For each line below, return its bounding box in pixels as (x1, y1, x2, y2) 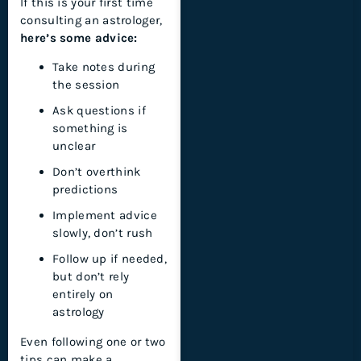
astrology (52, 305, 105, 320)
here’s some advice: (20, 30, 138, 45)
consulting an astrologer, (20, 12, 163, 27)
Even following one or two (20, 334, 166, 350)
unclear (52, 139, 96, 154)
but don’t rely (52, 269, 130, 284)
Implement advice (52, 208, 157, 223)
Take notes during (52, 60, 156, 75)
